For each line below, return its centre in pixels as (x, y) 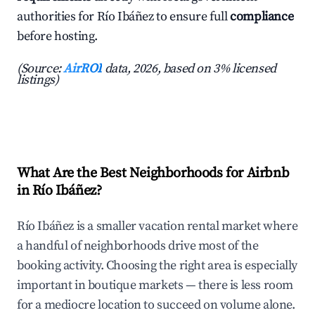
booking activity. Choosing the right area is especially (157, 266)
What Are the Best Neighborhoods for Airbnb (153, 174)
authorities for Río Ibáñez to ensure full (124, 17)
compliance (262, 17)
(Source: (40, 69)
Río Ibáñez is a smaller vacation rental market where (157, 226)
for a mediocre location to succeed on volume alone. (156, 305)
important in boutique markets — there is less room (155, 285)
